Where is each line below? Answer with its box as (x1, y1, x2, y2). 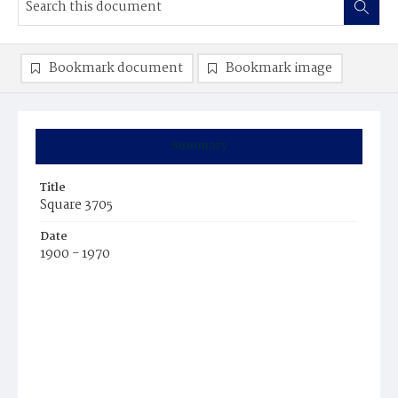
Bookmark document (49, 58, 183, 79)
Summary (171, 137, 227, 155)
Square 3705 (40, 195, 113, 216)
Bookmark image (226, 58, 332, 79)
